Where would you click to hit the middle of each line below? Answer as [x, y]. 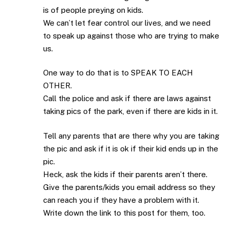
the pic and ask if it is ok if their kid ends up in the [131, 148]
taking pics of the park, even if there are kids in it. [130, 111]
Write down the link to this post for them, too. [124, 213]
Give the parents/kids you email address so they [129, 187]
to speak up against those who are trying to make [131, 35]
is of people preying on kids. [93, 10]
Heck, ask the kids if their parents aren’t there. [125, 174]
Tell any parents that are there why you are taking [131, 136]
